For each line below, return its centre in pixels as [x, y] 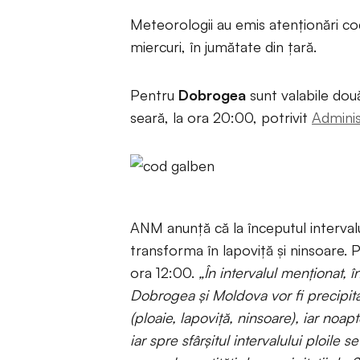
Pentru [154, 95]
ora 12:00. [164, 272]
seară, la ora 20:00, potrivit [221, 117]
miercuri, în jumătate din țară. [223, 47]
